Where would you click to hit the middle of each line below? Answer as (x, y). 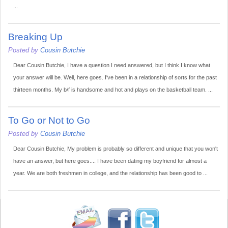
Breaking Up (35, 37)
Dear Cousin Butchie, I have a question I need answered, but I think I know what (112, 65)
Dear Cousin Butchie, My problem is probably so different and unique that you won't (116, 149)
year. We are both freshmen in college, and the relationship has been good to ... (110, 173)
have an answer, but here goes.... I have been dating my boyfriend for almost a (110, 161)
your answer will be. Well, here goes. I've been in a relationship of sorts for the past (115, 78)
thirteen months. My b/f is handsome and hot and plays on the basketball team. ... (113, 90)
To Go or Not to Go (49, 121)
